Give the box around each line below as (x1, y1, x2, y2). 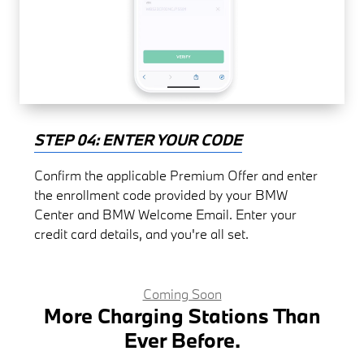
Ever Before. (123, 326, 240, 353)
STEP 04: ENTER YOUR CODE (34, 129, 243, 149)
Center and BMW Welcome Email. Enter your (34, 205, 297, 223)
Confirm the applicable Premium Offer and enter (34, 166, 318, 184)
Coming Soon (142, 284, 222, 302)
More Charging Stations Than (43, 301, 321, 329)
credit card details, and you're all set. (34, 224, 249, 242)
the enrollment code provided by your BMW (34, 185, 288, 203)
